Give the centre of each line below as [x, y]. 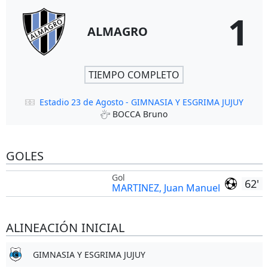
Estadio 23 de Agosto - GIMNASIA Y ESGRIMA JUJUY [141, 102]
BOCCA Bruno [140, 114]
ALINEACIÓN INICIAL [65, 228]
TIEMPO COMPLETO [134, 75]
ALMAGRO [117, 31]
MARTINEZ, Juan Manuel [166, 188]
